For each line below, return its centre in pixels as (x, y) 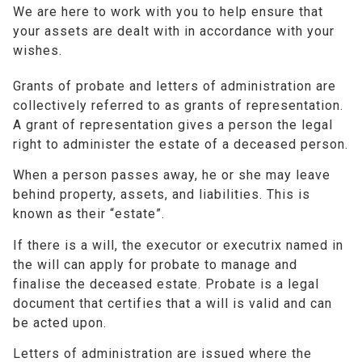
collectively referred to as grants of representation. (178, 105)
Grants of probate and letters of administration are (175, 86)
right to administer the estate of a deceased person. (181, 144)
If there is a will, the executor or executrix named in (178, 245)
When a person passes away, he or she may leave (172, 175)
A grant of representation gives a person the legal (173, 124)
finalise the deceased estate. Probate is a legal (166, 284)
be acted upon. (60, 322)
